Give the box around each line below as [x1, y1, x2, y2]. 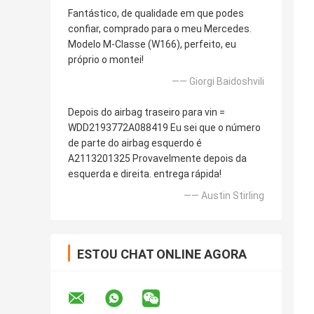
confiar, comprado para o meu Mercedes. [68, 23, 252, 35]
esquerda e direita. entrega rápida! [68, 168, 221, 180]
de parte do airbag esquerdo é [68, 137, 202, 149]
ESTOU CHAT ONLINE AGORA [77, 247, 247, 262]
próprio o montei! [68, 54, 144, 66]
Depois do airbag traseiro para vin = [68, 107, 225, 118]
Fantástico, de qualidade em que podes [68, 8, 244, 20]
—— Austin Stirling [184, 190, 264, 202]
